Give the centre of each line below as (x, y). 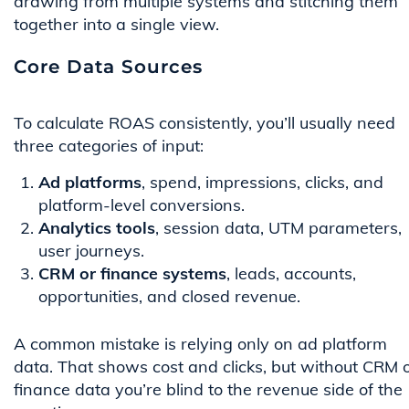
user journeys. (91, 251)
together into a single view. (116, 25)
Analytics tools (97, 228)
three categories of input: (109, 146)
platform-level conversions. (142, 205)
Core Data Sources (108, 67)
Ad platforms (90, 183)
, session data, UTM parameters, (278, 228)
